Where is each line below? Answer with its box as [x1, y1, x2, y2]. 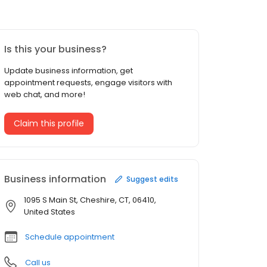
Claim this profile [14, 117, 84, 130]
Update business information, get [4, 65, 133, 77]
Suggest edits [126, 173, 178, 184]
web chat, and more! [4, 89, 85, 101]
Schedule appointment [25, 231, 114, 243]
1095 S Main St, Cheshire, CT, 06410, [24, 194, 156, 206]
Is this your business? [4, 42, 107, 57]
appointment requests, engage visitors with [4, 77, 172, 89]
